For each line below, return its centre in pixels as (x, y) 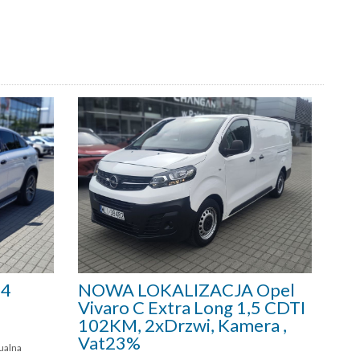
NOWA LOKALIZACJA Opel (186, 289)
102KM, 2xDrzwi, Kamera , (182, 325)
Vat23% (109, 342)
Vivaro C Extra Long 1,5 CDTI (192, 307)
